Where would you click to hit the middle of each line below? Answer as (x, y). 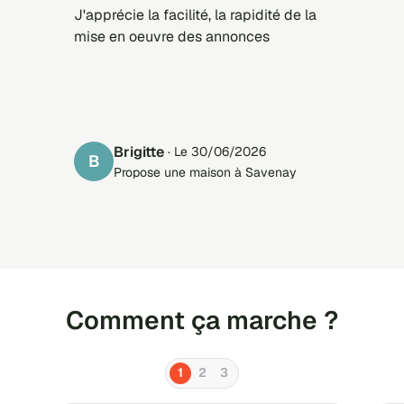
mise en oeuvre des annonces (172, 36)
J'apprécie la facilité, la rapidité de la (195, 14)
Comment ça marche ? (202, 320)
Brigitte (144, 151)
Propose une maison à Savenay (205, 172)
